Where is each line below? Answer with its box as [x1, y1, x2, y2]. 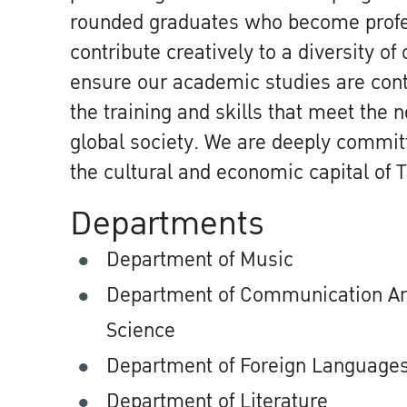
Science [106, 314, 175, 347]
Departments [70, 197, 264, 251]
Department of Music [106, 243, 293, 276]
